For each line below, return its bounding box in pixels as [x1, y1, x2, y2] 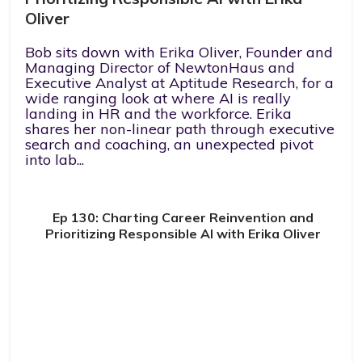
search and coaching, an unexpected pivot [25, 134, 314, 154]
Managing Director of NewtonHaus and [25, 57, 296, 77]
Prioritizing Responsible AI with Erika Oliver [45, 225, 322, 242]
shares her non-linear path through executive [25, 119, 335, 138]
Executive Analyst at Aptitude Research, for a [25, 73, 335, 92]
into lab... [25, 149, 85, 169]
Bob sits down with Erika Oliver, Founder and [25, 42, 334, 61]
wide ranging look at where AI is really [25, 88, 292, 107]
